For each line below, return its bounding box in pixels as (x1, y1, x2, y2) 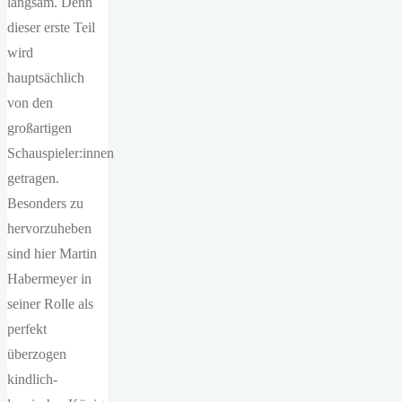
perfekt (7, 321, 47, 336)
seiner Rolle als (7, 296, 93, 311)
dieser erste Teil (7, 20, 95, 35)
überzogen (7, 346, 66, 362)
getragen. (7, 170, 59, 186)
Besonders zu (7, 196, 83, 211)
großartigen (7, 120, 72, 135)
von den (7, 95, 53, 110)
